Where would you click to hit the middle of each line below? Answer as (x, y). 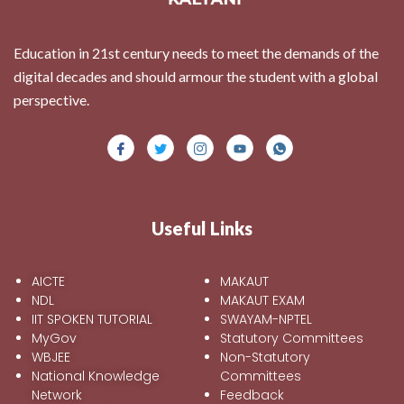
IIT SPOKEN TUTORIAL (92, 319)
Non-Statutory (265, 357)
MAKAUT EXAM (262, 300)
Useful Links (202, 228)
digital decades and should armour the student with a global (196, 76)
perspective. (51, 99)
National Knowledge (96, 376)
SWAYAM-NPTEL (266, 319)
